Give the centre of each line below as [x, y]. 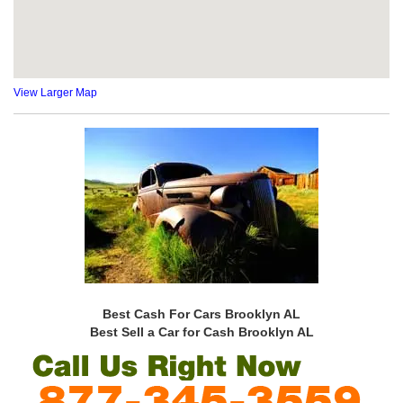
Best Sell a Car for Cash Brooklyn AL [201, 331]
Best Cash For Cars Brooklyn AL [201, 313]
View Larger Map [55, 92]
